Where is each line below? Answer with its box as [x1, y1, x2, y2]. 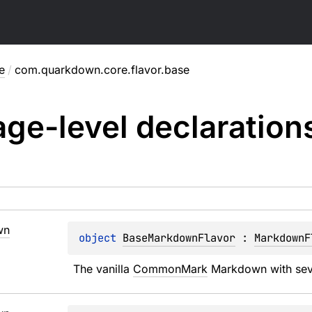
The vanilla [73, 262, 134, 276]
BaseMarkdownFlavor [123, 231, 236, 245]
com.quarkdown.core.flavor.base [14, 63, 189, 77]
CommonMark [133, 262, 208, 276]
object [79, 231, 123, 245]
